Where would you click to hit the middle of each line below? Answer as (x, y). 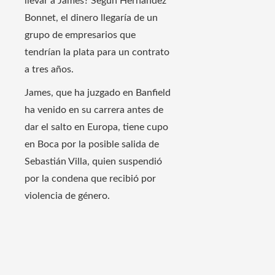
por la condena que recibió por (90, 179)
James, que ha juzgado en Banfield (98, 93)
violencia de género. (67, 196)
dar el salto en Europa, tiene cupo (96, 127)
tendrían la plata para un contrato (97, 52)
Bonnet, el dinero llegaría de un (91, 18)
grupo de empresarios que (80, 35)
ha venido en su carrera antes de (94, 110)
